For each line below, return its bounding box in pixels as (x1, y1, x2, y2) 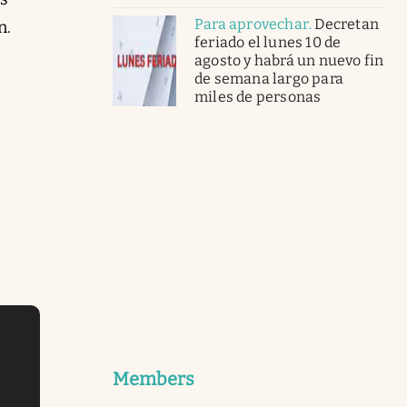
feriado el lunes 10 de (194, 33, 342, 51)
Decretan (314, 15, 380, 33)
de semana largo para (194, 69, 343, 87)
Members (113, 367, 194, 390)
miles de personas (194, 87, 322, 105)
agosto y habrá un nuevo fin (194, 51, 384, 69)
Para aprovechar (194, 15, 309, 33)
